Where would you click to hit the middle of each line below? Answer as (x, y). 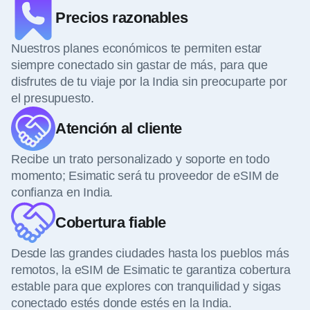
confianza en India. (62, 192)
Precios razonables (122, 17)
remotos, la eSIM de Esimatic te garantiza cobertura (151, 270)
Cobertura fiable (111, 222)
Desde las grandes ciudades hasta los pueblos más (150, 253)
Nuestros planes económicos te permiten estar (137, 48)
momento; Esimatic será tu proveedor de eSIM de (145, 175)
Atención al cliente (119, 128)
